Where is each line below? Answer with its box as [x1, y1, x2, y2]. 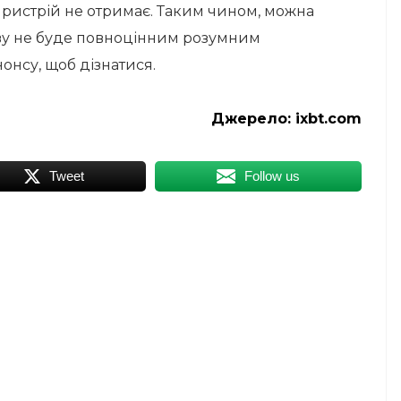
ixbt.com [295, 110, 362, 127]
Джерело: [211, 110, 295, 127]
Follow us [243, 168, 300, 183]
